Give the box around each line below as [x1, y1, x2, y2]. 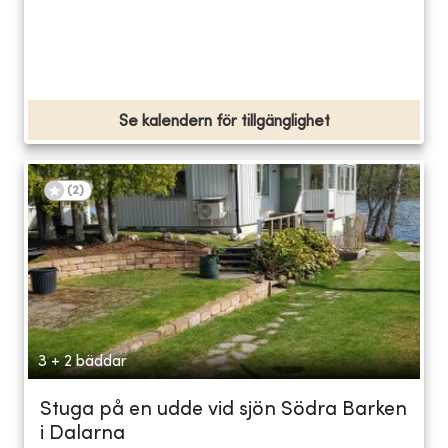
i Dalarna [40, 424, 125, 444]
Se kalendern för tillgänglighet [118, 113, 330, 130]
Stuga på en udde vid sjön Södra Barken [40, 400, 407, 420]
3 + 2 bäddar [38, 353, 127, 370]
